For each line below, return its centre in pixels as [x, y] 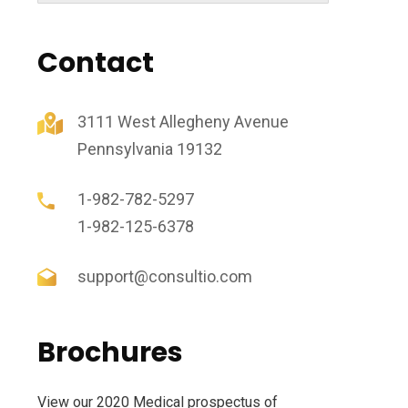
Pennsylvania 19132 [149, 149]
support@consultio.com [164, 276]
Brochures [110, 352]
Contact [95, 63]
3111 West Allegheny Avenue [183, 122]
